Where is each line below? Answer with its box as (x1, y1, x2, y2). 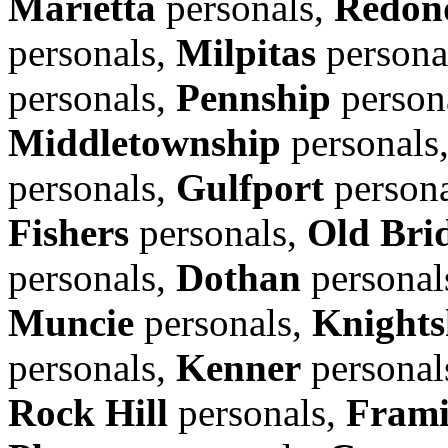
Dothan (176, 255, 301, 299)
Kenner (176, 345, 301, 389)
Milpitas (176, 30, 316, 74)
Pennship (176, 75, 331, 119)
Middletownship (8, 120, 281, 164)
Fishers (8, 210, 129, 254)
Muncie (8, 300, 134, 344)
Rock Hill (8, 390, 168, 434)
